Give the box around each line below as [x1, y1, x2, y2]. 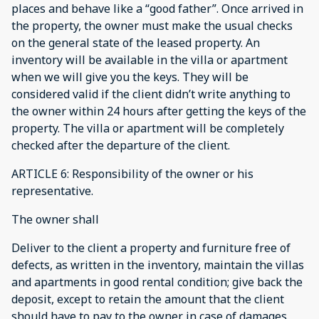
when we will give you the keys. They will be [11, 69, 249, 85]
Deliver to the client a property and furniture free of [11, 240, 291, 256]
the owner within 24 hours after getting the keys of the [11, 103, 306, 119]
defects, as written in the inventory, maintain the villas [11, 257, 304, 273]
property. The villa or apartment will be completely [11, 120, 284, 136]
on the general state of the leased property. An [11, 35, 260, 51]
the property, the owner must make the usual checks [11, 18, 293, 33]
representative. [11, 183, 93, 199]
